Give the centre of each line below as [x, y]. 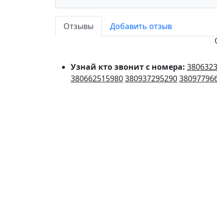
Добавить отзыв [141, 26]
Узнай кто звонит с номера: [129, 67]
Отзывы [78, 26]
